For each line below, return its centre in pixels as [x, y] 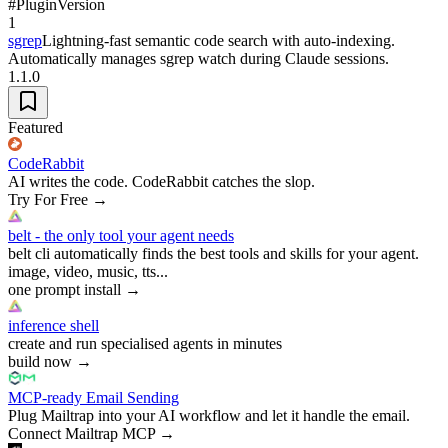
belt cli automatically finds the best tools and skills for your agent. [213, 253]
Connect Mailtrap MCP [81, 433]
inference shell [53, 325]
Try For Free [48, 199]
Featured [35, 127]
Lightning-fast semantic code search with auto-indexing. [218, 40]
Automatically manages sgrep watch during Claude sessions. [198, 58]
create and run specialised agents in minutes [145, 343]
